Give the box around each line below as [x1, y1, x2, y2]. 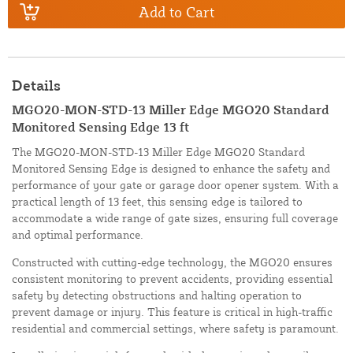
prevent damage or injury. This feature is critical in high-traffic [12, 305, 333, 319]
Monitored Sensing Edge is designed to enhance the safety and [12, 162, 330, 176]
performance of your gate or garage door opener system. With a [12, 178, 339, 192]
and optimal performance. [12, 228, 143, 242]
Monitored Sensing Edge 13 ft [12, 119, 189, 136]
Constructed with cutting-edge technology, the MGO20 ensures [12, 255, 333, 269]
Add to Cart [139, 2, 214, 20]
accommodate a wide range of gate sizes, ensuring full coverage [12, 211, 338, 225]
